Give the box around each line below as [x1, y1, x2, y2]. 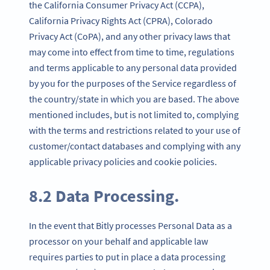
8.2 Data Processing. [29, 185, 179, 207]
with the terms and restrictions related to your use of [29, 124, 240, 137]
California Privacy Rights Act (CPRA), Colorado [29, 14, 213, 27]
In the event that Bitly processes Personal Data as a [29, 219, 232, 232]
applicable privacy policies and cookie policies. [29, 155, 217, 168]
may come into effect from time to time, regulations [29, 46, 234, 58]
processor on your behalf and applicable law [29, 235, 208, 248]
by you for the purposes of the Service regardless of [29, 77, 236, 90]
